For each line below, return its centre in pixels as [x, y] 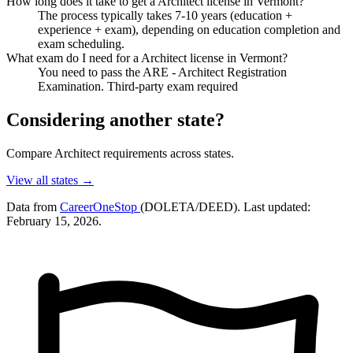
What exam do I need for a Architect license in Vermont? [147, 58]
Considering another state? [115, 119]
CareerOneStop [100, 206]
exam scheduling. [81, 43]
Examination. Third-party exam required [138, 86]
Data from [33, 206]
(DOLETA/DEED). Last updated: [225, 206]
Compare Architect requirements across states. [120, 153]
